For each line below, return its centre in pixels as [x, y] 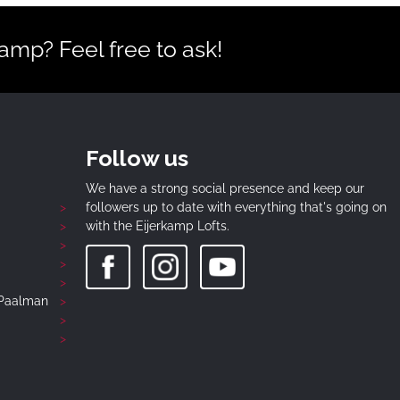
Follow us [137, 158]
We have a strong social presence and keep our [225, 188]
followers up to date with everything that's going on [236, 207]
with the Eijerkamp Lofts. [158, 225]
